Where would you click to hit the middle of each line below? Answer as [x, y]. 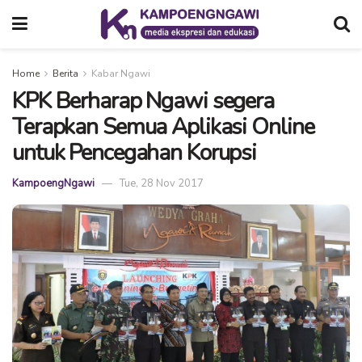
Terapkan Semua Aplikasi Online [163, 127]
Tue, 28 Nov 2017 [162, 184]
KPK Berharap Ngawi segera [143, 101]
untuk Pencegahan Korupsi [135, 153]
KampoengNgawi [53, 184]
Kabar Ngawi [121, 74]
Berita [65, 74]
